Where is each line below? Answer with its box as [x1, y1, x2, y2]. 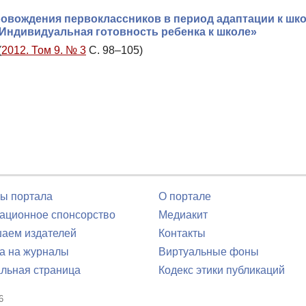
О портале [158, 191, 211, 202]
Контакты [158, 227, 206, 239]
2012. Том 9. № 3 [1, 44, 86, 56]
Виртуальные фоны [158, 246, 259, 258]
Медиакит [158, 209, 208, 221]
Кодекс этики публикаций [158, 264, 285, 276]
